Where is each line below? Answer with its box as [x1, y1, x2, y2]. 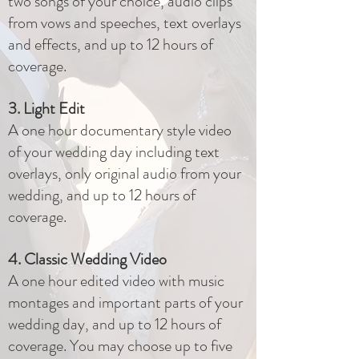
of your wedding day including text [8, 140, 220, 163]
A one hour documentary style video [8, 119, 232, 142]
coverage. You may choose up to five [8, 334, 232, 357]
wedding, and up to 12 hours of [8, 184, 196, 207]
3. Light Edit [8, 97, 85, 120]
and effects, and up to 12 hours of [8, 33, 213, 56]
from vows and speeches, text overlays [8, 11, 241, 34]
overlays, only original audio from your [8, 162, 241, 185]
